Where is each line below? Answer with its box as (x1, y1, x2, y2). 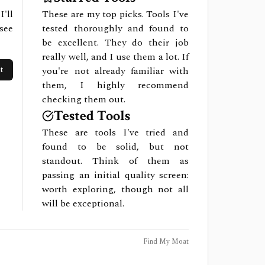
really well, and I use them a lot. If (42, 50, 189, 64)
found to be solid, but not (42, 140, 189, 154)
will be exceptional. (42, 196, 125, 211)
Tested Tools (54, 106, 131, 125)
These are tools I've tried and (42, 125, 189, 140)
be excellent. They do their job (42, 35, 189, 50)
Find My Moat (143, 236, 189, 247)
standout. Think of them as (42, 154, 189, 168)
